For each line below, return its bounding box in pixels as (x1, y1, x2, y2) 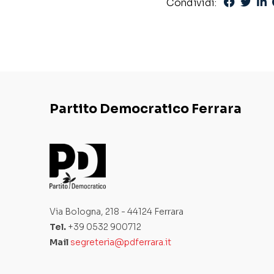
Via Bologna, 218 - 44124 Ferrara (49, 206, 183, 218)
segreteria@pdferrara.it (70, 237, 171, 248)
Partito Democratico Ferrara (49, 100, 242, 117)
